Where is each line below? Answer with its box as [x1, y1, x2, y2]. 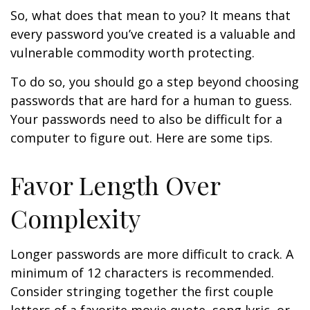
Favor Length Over [10, 168, 220, 201]
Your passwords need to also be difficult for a [10, 111, 282, 127]
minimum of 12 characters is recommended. [10, 264, 274, 281]
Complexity [10, 201, 140, 235]
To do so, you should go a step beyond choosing [10, 73, 299, 90]
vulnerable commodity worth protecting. [10, 44, 255, 61]
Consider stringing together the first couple [10, 283, 273, 300]
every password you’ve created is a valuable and [10, 26, 295, 42]
